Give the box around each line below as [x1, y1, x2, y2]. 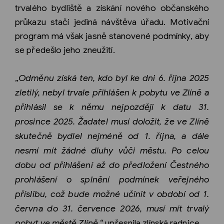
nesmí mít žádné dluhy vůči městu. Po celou [15, 144, 209, 156]
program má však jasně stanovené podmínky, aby [15, 30, 209, 41]
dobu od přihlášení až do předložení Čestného [15, 159, 209, 170]
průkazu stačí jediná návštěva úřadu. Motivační [15, 16, 209, 27]
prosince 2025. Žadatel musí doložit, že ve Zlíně [15, 115, 209, 127]
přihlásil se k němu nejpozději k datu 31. [15, 101, 209, 112]
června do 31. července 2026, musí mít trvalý [15, 202, 209, 214]
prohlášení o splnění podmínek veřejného [15, 173, 209, 185]
